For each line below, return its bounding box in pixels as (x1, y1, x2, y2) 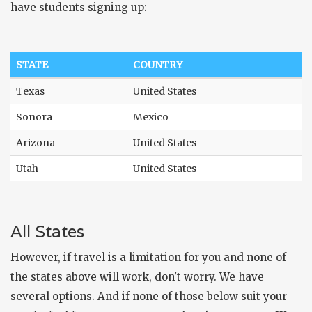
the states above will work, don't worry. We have (10, 270, 264, 283)
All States (10, 220, 84, 242)
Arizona (16, 136, 55, 149)
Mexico (133, 110, 169, 123)
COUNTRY (133, 58, 182, 71)
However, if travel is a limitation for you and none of (10, 250, 286, 264)
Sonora (16, 110, 52, 123)
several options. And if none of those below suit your (10, 289, 287, 303)
